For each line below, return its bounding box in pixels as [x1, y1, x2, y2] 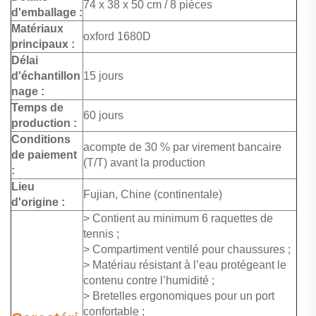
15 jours [83, 70, 123, 83]
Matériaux [11, 23, 63, 35]
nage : [11, 85, 44, 98]
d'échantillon [11, 70, 80, 83]
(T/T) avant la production [83, 157, 205, 169]
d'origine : [11, 196, 65, 209]
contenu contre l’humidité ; [83, 274, 214, 287]
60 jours [83, 109, 123, 122]
